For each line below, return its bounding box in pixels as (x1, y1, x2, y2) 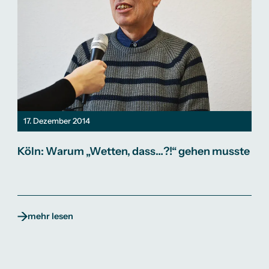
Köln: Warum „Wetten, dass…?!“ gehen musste (17, 144, 250, 158)
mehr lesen (27, 211, 73, 222)
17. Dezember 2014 (23, 116, 90, 126)
